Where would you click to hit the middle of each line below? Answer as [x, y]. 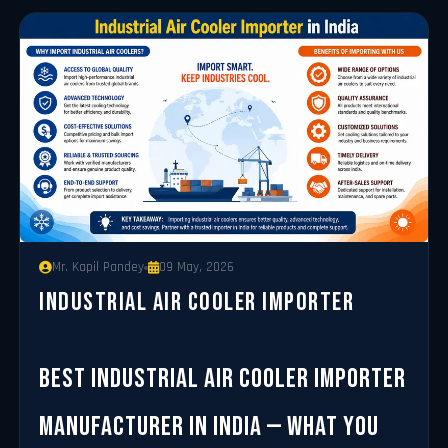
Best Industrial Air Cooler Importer [223, 379]
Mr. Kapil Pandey [98, 268]
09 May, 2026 [197, 268]
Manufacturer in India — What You [209, 427]
